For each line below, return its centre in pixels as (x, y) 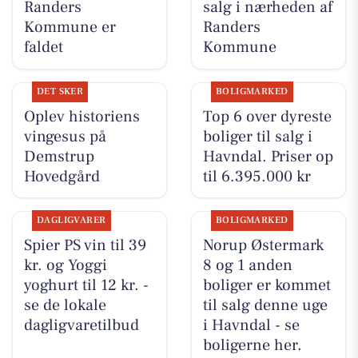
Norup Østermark (263, 245)
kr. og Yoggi (65, 265)
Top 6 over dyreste (267, 116)
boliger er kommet (267, 285)
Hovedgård (62, 176)
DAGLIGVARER (71, 220)
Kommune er (70, 28)
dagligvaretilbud (81, 325)
